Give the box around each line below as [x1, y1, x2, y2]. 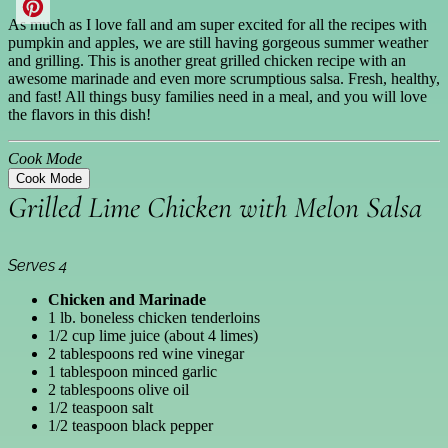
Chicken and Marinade [48, 291, 206, 309]
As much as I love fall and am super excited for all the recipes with [8, 16, 427, 34]
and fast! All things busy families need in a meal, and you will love [8, 88, 427, 106]
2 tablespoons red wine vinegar [48, 345, 244, 363]
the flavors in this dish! [8, 106, 151, 124]
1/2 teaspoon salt [48, 399, 153, 417]
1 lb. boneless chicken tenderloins [48, 309, 260, 327]
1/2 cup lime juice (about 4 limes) [48, 327, 258, 345]
